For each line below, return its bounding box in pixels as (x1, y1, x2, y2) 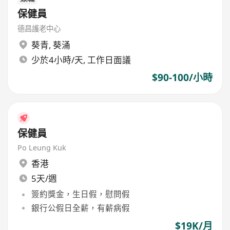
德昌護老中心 (17, 24, 61, 34)
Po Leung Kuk (17, 142, 67, 152)
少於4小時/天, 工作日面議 (31, 53, 131, 66)
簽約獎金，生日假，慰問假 (31, 188, 130, 200)
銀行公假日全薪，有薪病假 (31, 202, 130, 214)
